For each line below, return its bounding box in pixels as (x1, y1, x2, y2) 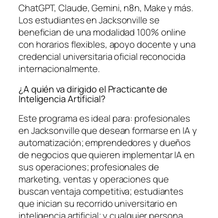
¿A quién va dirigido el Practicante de (18, 82, 168, 95)
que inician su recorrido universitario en (18, 197, 177, 210)
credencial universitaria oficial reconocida (18, 50, 185, 63)
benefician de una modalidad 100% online (18, 26, 186, 39)
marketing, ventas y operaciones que (18, 173, 169, 186)
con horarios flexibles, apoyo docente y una (18, 38, 196, 51)
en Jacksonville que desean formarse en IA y (18, 124, 197, 137)
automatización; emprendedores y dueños (18, 136, 191, 149)
